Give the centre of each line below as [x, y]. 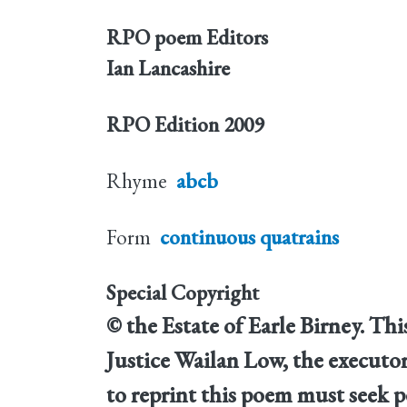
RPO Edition [163, 125]
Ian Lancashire [168, 69]
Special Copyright [183, 293]
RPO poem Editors [187, 38]
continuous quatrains [249, 237]
